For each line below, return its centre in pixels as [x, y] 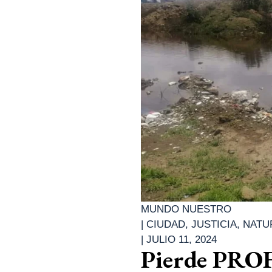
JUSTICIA [214, 224]
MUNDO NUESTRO [186, 209]
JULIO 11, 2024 [182, 239]
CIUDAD [166, 224]
